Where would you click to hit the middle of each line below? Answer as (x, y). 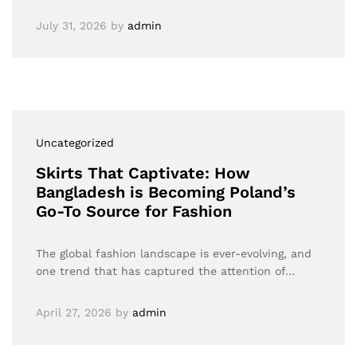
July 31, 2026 (71, 25)
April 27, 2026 (74, 312)
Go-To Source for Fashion (134, 211)
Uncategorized (75, 143)
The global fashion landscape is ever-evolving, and (174, 253)
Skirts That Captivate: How (143, 173)
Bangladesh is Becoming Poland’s (166, 192)
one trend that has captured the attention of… (165, 271)
